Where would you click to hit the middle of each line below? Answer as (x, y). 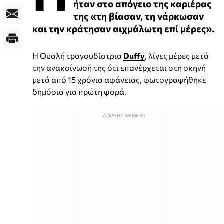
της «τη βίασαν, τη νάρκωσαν (139, 16)
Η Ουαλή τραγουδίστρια (78, 55)
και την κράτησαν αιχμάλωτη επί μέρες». (123, 28)
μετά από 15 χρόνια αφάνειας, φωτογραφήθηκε (119, 79)
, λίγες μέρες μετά (177, 55)
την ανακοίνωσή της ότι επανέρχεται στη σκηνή (119, 67)
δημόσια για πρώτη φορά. (79, 91)
